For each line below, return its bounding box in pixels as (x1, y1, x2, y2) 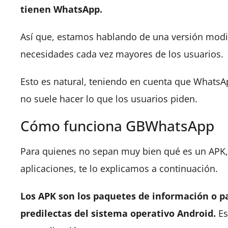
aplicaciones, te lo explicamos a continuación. (20, 162, 218, 175)
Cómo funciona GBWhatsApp (20, 116, 214, 135)
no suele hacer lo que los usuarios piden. (20, 93, 197, 105)
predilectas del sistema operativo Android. (20, 207, 216, 219)
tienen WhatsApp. (20, 3, 102, 15)
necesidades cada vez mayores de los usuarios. (20, 48, 223, 60)
